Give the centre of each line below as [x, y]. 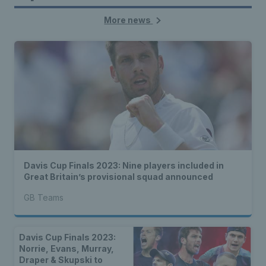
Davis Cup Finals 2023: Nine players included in [124, 165]
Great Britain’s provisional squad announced [118, 177]
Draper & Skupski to [61, 260]
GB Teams [44, 197]
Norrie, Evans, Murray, [66, 248]
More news [129, 20]
